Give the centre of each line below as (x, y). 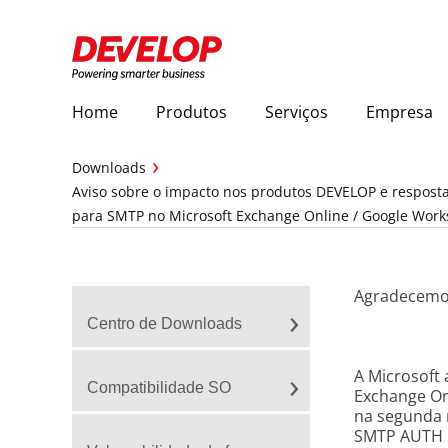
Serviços (296, 112)
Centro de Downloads (164, 323)
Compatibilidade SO (159, 387)
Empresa (399, 112)
